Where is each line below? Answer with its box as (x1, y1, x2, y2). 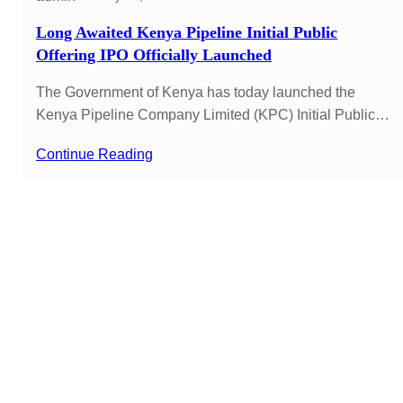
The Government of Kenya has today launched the (36, 84, 355, 100)
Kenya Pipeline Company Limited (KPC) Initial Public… (36, 106, 390, 122)
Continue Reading (36, 146, 153, 162)
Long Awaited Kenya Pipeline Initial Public (36, 22, 337, 41)
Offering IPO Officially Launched (36, 45, 272, 64)
